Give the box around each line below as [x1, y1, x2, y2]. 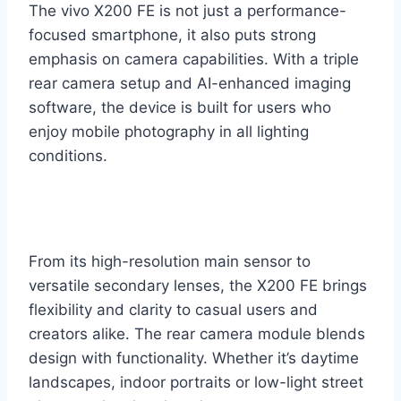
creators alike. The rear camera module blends [29, 325, 365, 344]
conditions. [29, 147, 107, 166]
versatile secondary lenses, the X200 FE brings [29, 277, 367, 295]
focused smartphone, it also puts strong [29, 26, 316, 45]
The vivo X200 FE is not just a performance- [29, 2, 346, 21]
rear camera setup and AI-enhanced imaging [29, 74, 351, 93]
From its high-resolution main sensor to [29, 252, 311, 271]
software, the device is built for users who [29, 98, 331, 117]
